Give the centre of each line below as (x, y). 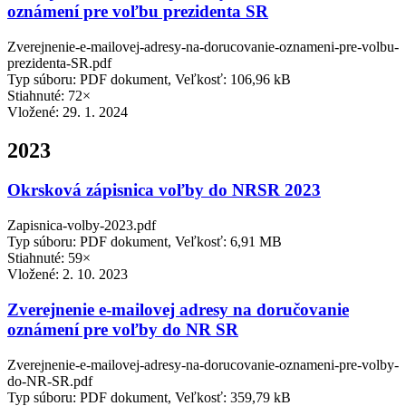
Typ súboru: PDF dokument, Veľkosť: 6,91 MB (145, 242)
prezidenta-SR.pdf (59, 63)
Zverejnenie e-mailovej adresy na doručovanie (178, 309)
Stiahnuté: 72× (49, 95)
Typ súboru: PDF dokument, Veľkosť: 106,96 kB (149, 79)
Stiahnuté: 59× (49, 258)
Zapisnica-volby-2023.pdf (82, 226)
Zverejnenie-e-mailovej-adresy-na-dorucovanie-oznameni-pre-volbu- (203, 46)
